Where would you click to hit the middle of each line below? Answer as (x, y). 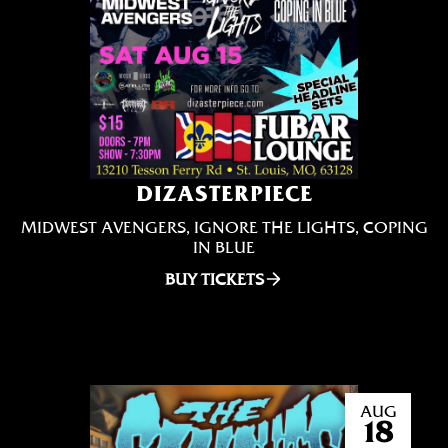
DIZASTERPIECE (224, 193)
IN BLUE (224, 247)
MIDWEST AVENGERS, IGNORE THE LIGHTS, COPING (224, 227)
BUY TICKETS (214, 279)
